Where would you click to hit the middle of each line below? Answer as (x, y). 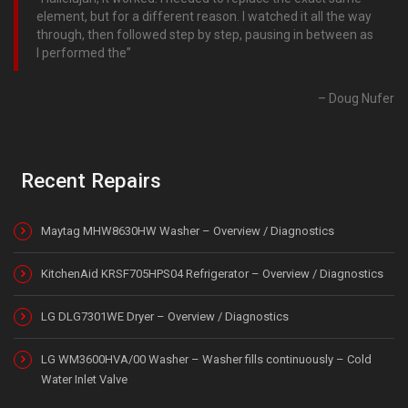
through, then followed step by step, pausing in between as (205, 35)
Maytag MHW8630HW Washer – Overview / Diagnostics (188, 231)
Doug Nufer (362, 99)
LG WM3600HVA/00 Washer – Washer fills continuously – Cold (206, 360)
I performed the (82, 53)
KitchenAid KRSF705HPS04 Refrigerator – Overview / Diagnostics (212, 274)
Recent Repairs (91, 181)
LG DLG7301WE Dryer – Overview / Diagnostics (165, 317)
